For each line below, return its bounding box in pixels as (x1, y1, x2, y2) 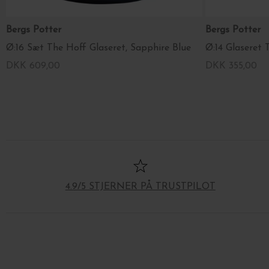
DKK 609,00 (6, 61, 60, 71)
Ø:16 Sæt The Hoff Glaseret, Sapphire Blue (6, 43, 191, 53)
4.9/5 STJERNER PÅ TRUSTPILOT (65, 181, 216, 192)
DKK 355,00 (205, 61, 258, 71)
